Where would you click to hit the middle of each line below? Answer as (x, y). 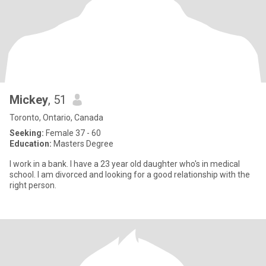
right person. (33, 185)
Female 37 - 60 (72, 133)
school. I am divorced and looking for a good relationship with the (130, 175)
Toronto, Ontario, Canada (56, 118)
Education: (31, 144)
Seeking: (27, 133)
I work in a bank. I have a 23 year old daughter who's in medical (125, 164)
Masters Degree (83, 144)
